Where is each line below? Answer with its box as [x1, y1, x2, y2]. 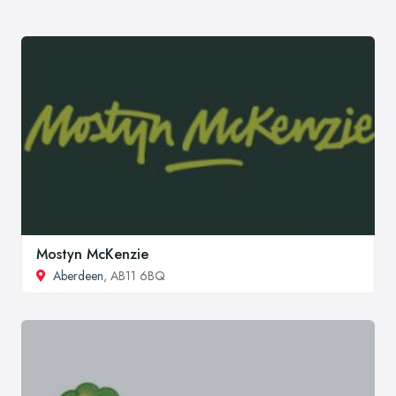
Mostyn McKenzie [36, 244, 148, 265]
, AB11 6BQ [103, 267, 165, 286]
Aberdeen [53, 267, 103, 286]
